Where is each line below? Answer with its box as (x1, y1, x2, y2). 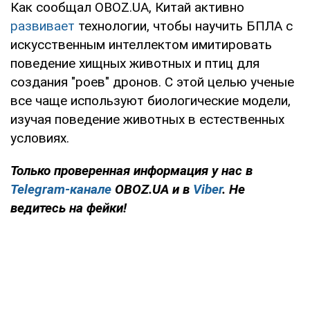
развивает (10, 17, 75, 34)
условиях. (10, 129, 69, 146)
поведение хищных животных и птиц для (10, 55, 259, 71)
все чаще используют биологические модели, (10, 92, 291, 109)
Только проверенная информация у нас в (10, 162, 253, 179)
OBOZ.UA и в (111, 181, 193, 197)
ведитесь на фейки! (10, 199, 127, 216)
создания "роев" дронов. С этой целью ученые (10, 73, 294, 90)
